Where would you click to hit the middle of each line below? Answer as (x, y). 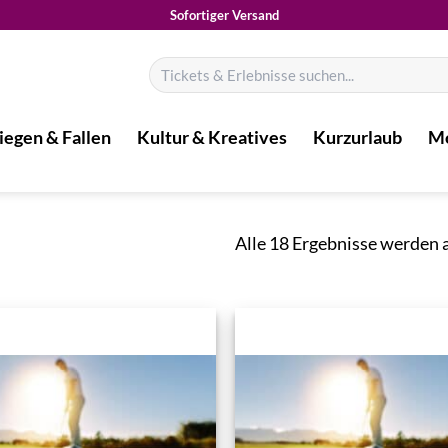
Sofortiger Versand (224, 14)
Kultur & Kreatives (212, 137)
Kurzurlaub (357, 137)
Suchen (168, 65)
